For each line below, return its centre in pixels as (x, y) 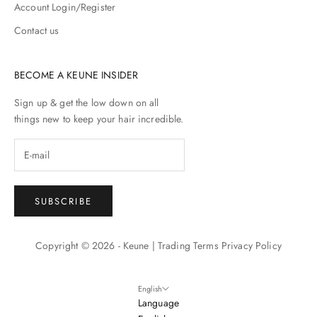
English (150, 288)
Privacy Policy (251, 245)
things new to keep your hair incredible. (99, 119)
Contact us (37, 31)
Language (158, 302)
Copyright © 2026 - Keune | (97, 245)
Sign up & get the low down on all (87, 103)
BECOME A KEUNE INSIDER (76, 75)
